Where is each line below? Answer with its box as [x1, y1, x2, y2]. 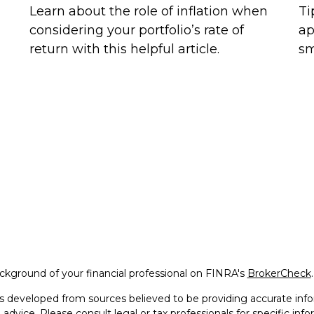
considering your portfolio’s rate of [29, 22, 245, 38]
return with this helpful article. [29, 41, 220, 57]
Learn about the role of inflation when [29, 3, 268, 19]
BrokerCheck [247, 266, 311, 280]
